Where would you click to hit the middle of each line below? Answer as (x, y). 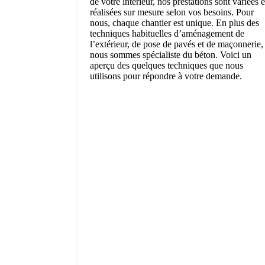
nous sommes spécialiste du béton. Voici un (171, 54)
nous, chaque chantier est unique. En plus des (174, 22)
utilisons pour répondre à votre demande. (166, 76)
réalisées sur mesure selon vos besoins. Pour (172, 12)
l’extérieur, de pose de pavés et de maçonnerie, (177, 44)
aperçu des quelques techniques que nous (167, 65)
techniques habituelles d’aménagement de (167, 33)
